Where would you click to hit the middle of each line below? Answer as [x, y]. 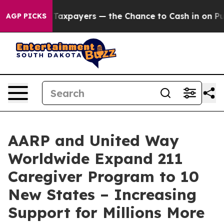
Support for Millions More [106, 212]
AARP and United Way [93, 140]
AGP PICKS [26, 16]
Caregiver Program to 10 [103, 176]
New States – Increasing [102, 194]
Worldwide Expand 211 [95, 158]
